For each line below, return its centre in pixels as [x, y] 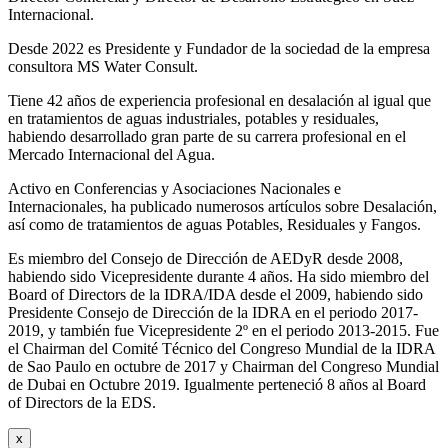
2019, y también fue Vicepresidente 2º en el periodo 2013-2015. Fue [223, 330]
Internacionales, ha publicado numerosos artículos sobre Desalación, [222, 206]
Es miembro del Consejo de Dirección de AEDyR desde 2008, [205, 258]
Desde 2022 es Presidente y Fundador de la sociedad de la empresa [219, 48]
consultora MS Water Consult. [103, 66]
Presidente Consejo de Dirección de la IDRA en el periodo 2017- [213, 312]
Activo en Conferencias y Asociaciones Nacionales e [174, 188]
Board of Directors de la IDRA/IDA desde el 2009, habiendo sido [215, 294]
